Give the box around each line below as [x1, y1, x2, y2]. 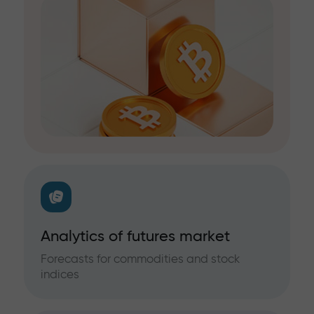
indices [41, 268, 79, 280]
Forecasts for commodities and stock [41, 252, 240, 265]
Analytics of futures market [41, 228, 230, 244]
